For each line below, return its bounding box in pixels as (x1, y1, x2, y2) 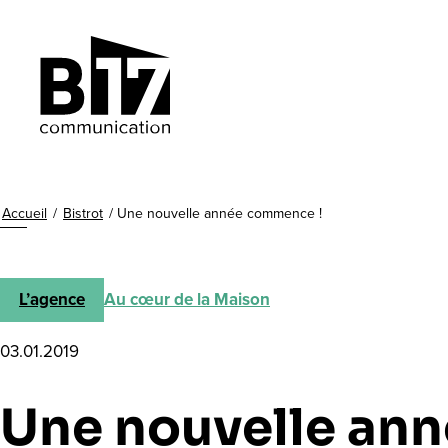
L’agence (19, 287, 85, 313)
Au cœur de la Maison (104, 287, 270, 313)
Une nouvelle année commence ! (117, 203, 322, 225)
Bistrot (63, 203, 103, 225)
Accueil (2, 203, 47, 225)
